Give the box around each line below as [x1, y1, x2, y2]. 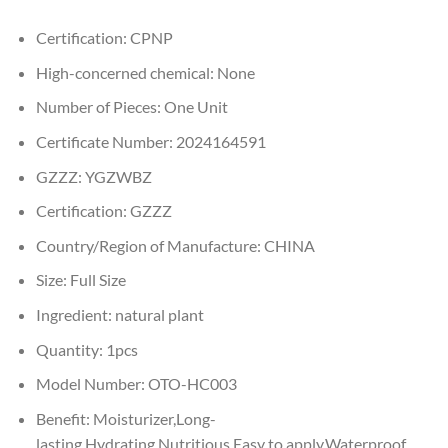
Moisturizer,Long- [92, 408, 216, 428]
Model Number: [35, 374, 148, 394]
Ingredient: [35, 304, 115, 324]
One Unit [163, 97, 228, 117]
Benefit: [35, 408, 93, 428]
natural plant [114, 304, 204, 324]
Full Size [69, 270, 126, 290]
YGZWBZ [84, 166, 152, 186]
